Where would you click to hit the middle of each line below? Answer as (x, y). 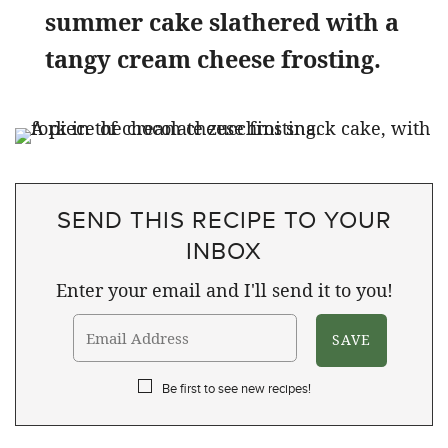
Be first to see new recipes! (236, 387)
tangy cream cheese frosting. (213, 58)
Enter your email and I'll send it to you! (224, 289)
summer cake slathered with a (222, 21)
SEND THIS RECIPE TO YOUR (224, 218)
